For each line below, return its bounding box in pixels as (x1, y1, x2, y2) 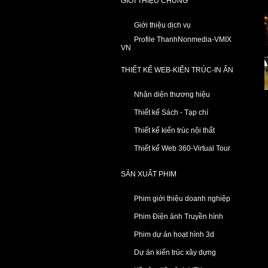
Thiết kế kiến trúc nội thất (134, 126, 215, 135)
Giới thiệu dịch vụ (134, 21, 191, 29)
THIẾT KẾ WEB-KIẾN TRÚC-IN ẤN (121, 66, 233, 74)
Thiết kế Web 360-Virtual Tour (134, 144, 230, 153)
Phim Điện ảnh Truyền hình (134, 212, 223, 221)
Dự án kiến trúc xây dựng (134, 248, 216, 257)
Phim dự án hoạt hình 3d (134, 230, 214, 239)
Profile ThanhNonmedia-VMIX (134, 35, 232, 44)
